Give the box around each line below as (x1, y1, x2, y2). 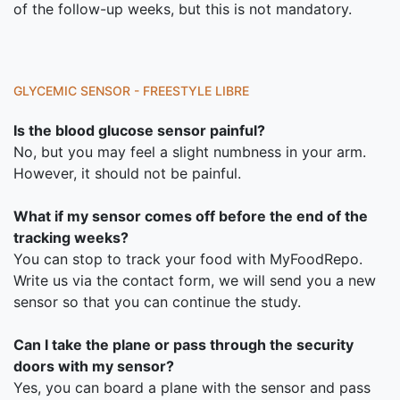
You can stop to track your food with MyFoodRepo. (13, 250, 362, 268)
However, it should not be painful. (13, 164, 241, 182)
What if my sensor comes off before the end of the (13, 207, 368, 225)
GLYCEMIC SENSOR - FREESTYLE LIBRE (13, 83, 249, 98)
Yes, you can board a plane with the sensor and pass (13, 379, 371, 396)
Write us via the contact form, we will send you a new (13, 271, 376, 289)
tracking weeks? (13, 229, 129, 246)
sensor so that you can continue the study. (13, 293, 301, 311)
